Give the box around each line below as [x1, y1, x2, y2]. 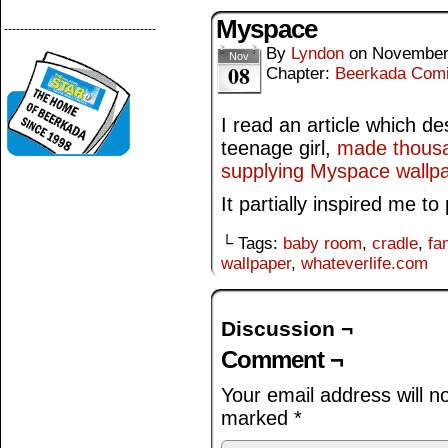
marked [221, 407, 294, 429]
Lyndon [291, 44, 344, 63]
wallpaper [221, 254, 291, 273]
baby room [283, 234, 362, 253]
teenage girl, [221, 137, 337, 159]
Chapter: [266, 64, 335, 83]
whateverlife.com [301, 254, 428, 273]
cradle [372, 234, 418, 253]
